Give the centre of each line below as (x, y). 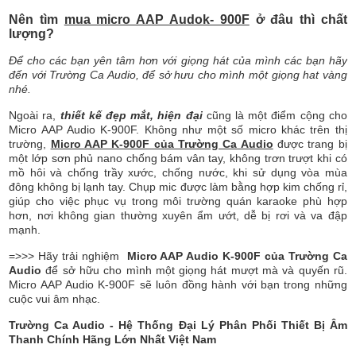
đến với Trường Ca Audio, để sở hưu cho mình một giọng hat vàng (178, 75)
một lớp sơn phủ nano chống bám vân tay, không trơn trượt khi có (178, 159)
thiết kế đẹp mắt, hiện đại (131, 116)
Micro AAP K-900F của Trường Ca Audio (162, 144)
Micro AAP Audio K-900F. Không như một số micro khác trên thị (178, 130)
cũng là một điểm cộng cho (275, 116)
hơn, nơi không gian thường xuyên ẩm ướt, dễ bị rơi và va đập (178, 216)
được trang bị (310, 144)
